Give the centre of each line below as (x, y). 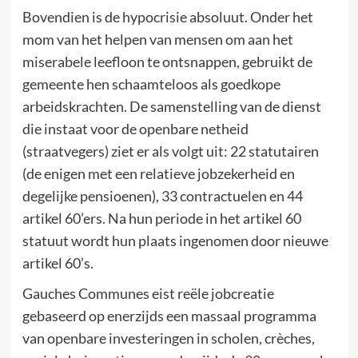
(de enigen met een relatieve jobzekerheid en (158, 173)
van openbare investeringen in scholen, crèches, (168, 338)
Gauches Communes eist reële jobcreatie (148, 293)
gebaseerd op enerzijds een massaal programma (169, 315)
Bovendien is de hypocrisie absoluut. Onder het (167, 16)
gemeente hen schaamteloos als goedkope (151, 84)
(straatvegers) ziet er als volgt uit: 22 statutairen (170, 151)
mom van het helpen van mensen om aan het (157, 39)
